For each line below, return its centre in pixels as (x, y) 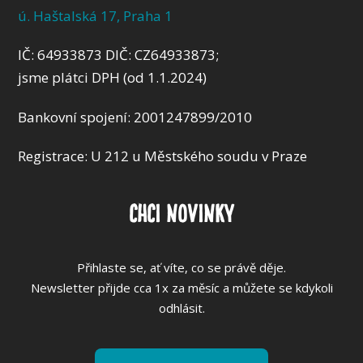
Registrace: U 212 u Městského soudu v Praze (163, 156)
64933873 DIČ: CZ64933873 (127, 55)
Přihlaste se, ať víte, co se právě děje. (181, 268)
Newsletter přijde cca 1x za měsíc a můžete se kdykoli (181, 288)
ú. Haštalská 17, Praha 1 (97, 15)
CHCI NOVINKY (181, 213)
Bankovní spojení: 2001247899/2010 (137, 117)
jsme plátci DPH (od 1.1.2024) (113, 78)
